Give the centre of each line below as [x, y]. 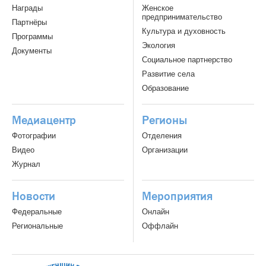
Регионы [164, 121]
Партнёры [29, 23]
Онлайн [156, 212]
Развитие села [168, 74]
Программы [32, 37]
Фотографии [34, 136]
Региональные [37, 226]
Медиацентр [44, 121]
